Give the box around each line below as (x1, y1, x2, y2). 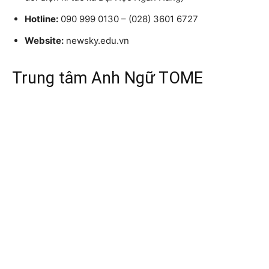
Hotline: (25, 13, 58, 25)
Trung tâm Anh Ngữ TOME (12, 68, 203, 88)
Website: (25, 34, 64, 46)
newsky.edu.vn (64, 34, 129, 46)
